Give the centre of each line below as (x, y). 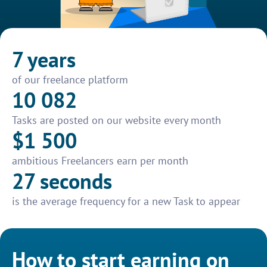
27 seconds (62, 181)
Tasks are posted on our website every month (117, 120)
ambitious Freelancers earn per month (100, 161)
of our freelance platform (70, 80)
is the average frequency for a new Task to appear (126, 201)
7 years (44, 60)
